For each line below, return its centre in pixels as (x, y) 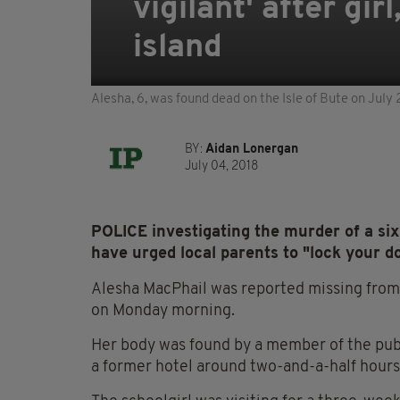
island (178, 49)
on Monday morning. (163, 312)
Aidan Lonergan (252, 150)
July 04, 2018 (221, 167)
